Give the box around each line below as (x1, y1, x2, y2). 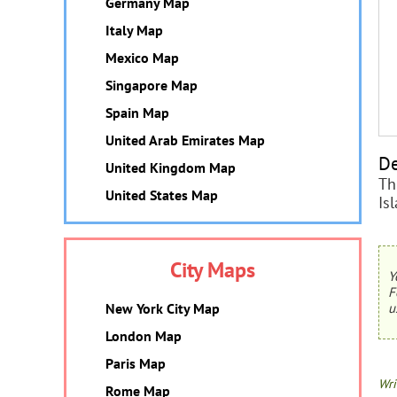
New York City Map (105, 300, 220, 317)
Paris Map (105, 354, 166, 372)
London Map (105, 327, 182, 345)
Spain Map (105, 104, 169, 121)
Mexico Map (105, 49, 179, 66)
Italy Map (105, 21, 163, 39)
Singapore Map (105, 76, 198, 94)
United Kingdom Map (105, 159, 236, 176)
